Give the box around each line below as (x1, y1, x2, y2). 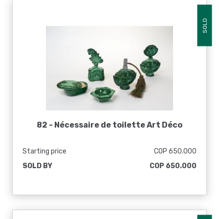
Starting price (22, 147, 66, 155)
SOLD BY (22, 162, 52, 170)
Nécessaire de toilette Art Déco (54, 120, 182, 130)
